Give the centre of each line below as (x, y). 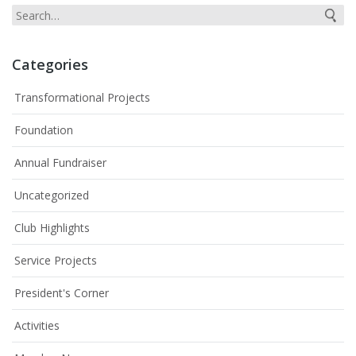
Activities (37, 326)
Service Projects (56, 261)
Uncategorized (52, 195)
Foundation (44, 130)
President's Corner (62, 293)
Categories (50, 65)
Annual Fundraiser (60, 163)
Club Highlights (52, 228)
